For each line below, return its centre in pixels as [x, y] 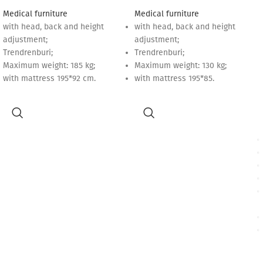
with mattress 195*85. [174, 79]
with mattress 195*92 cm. [49, 79]
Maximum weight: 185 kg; [49, 66]
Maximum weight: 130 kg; [181, 66]
